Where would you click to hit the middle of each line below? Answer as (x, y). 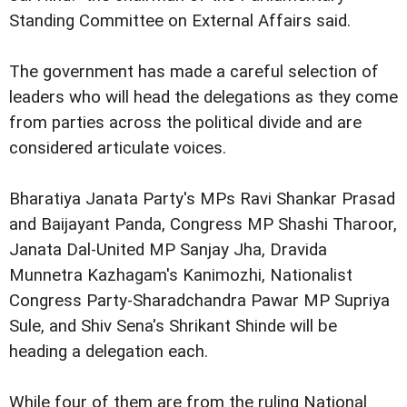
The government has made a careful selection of (194, 71)
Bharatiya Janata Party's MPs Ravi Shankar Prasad (202, 199)
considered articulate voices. (118, 148)
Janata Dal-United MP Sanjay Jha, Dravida (168, 249)
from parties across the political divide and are (185, 122)
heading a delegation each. (109, 351)
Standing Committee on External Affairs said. (180, 20)
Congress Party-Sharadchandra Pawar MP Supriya (199, 300)
